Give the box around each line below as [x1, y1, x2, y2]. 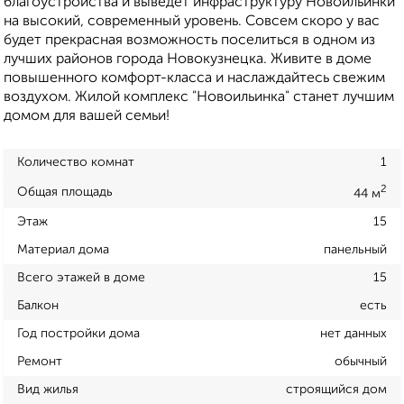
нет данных [320, 326, 387, 340]
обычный [335, 354, 387, 368]
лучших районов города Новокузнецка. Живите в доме [4, 52, 372, 68]
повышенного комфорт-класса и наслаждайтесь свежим [4, 71, 385, 87]
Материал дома [17, 243, 109, 256]
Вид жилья [17, 382, 78, 396]
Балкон [17, 298, 59, 312]
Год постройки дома [17, 326, 140, 340]
